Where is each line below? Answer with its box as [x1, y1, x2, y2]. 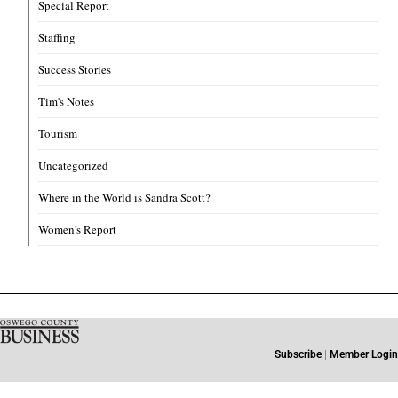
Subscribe [275, 348, 322, 362]
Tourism [38, 125, 78, 142]
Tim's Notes [38, 93, 95, 110]
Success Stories [38, 61, 112, 78]
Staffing [38, 29, 76, 46]
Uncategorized [38, 157, 109, 174]
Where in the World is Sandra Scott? [38, 189, 211, 206]
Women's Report [38, 221, 117, 238]
